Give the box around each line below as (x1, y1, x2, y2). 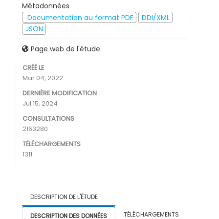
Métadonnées (22, 1, 69, 11)
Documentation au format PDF (25, 12, 133, 22)
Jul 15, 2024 (22, 99, 58, 109)
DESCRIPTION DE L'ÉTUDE (30, 193, 98, 201)
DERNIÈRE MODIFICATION (22, 88, 97, 98)
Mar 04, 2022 (22, 73, 63, 83)
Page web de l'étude (29, 44, 100, 54)
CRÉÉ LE (22, 63, 44, 73)
